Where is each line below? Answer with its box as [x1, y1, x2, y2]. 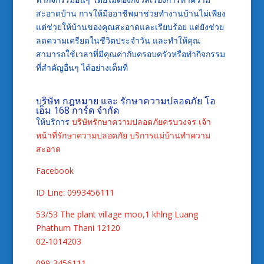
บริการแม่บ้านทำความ [129, 129, 210, 141]
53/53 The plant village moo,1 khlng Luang [35, 208, 198, 220]
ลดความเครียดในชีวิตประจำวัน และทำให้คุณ [35, 34, 200, 46]
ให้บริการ [35, 115, 72, 127]
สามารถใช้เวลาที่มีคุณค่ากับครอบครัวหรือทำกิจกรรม [35, 48, 225, 60]
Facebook [35, 164, 74, 176]
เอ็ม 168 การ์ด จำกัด [35, 103, 119, 117]
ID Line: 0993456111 [35, 186, 114, 198]
